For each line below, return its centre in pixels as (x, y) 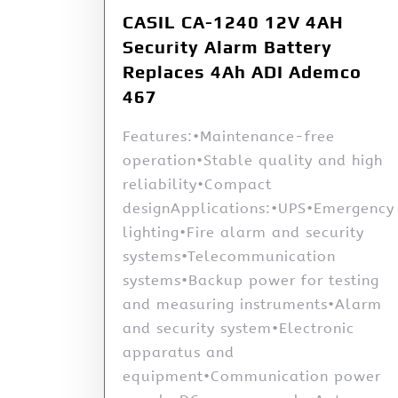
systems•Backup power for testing (251, 281)
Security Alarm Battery (227, 47)
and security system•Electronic (239, 329)
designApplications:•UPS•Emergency (259, 209)
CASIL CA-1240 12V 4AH (233, 22)
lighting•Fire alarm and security (243, 233)
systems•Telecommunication (229, 257)
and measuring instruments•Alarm (252, 305)
